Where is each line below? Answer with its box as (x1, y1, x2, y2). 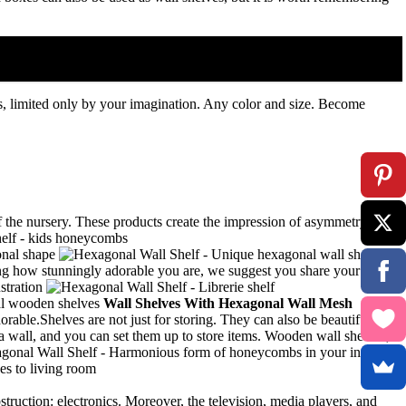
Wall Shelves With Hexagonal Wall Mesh (103, 295, 353, 312)
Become (318, 95, 365, 111)
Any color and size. (203, 95, 314, 111)
